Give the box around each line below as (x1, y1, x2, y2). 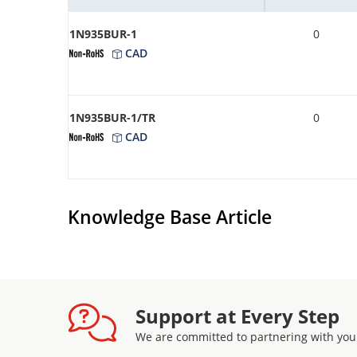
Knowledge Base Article (68, 204, 272, 230)
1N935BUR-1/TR (69, 110, 155, 126)
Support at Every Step (135, 303, 339, 330)
